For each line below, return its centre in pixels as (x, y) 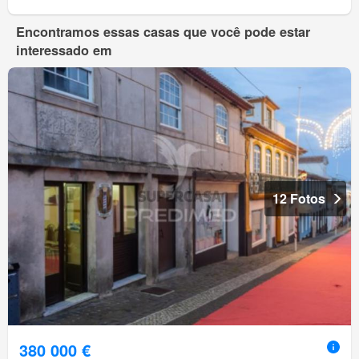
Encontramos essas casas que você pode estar (163, 32)
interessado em (64, 50)
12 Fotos (299, 198)
